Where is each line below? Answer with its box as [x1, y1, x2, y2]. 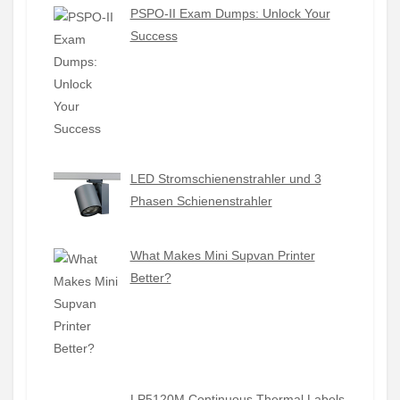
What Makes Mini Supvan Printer [129, 248, 315, 262]
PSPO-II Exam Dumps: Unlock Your [129, 5, 330, 21]
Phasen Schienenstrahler [129, 194, 272, 209]
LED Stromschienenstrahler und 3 [129, 171, 321, 187]
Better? [129, 271, 171, 285]
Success [129, 28, 178, 43]
